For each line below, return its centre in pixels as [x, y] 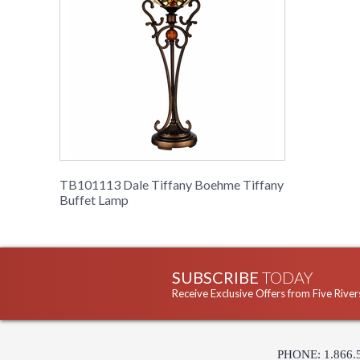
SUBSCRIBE [217, 278]
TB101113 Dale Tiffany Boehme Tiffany [172, 185]
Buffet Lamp [94, 200]
